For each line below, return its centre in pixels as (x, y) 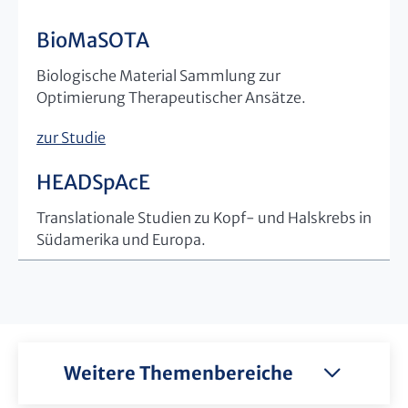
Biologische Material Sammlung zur (158, 75)
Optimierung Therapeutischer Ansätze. (171, 97)
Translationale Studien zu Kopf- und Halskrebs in (204, 217)
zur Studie (71, 137)
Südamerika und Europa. (121, 239)
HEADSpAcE (93, 182)
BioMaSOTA (93, 40)
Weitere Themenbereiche (178, 372)
